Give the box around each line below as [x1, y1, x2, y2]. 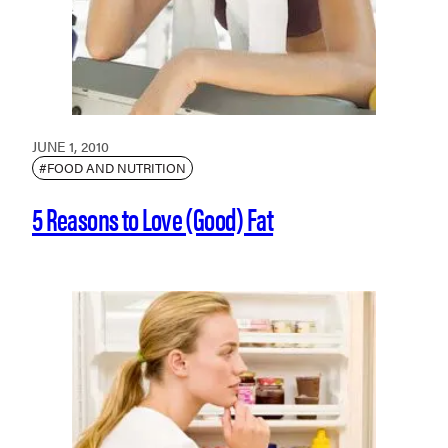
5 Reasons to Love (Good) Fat [32, 194, 274, 240]
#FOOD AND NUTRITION [39, 157, 186, 177]
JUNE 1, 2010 [32, 135, 109, 156]
